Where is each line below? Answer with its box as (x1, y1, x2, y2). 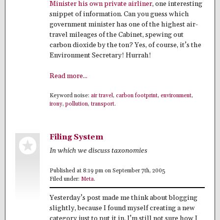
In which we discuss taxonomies (50, 146, 147, 156)
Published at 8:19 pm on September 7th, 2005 (50, 167, 165, 174)
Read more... (50, 72, 87, 81)
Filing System (50, 133, 103, 142)
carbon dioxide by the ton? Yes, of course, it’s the (50, 40, 201, 50)
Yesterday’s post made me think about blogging (50, 193, 197, 202)
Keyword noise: (50, 92, 91, 100)
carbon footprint (116, 92, 158, 100)
